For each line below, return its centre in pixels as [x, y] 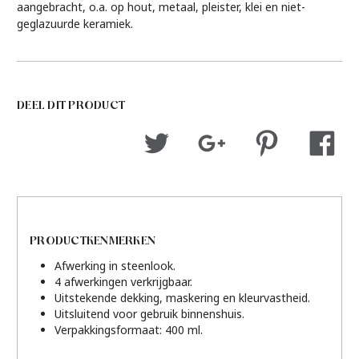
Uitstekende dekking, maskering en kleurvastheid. [183, 298]
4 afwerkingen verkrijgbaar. [124, 282]
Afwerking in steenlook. [115, 266]
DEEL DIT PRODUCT [71, 107]
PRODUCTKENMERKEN [93, 243]
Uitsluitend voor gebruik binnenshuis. [150, 314]
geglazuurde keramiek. [75, 24]
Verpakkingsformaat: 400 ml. [129, 330]
